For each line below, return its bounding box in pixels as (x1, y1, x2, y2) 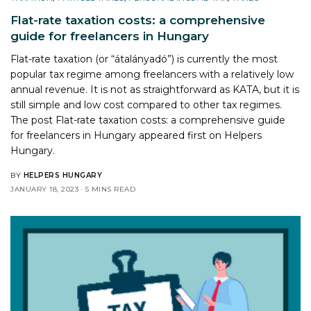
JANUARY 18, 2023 (10, 184, 78, 194)
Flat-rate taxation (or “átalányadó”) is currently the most (10, 52, 278, 65)
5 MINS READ (85, 184, 135, 194)
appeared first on (136, 128, 225, 142)
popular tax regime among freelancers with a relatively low (10, 67, 294, 81)
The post (10, 113, 56, 126)
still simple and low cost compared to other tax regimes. (10, 98, 283, 111)
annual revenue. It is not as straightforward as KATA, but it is (10, 83, 300, 96)
